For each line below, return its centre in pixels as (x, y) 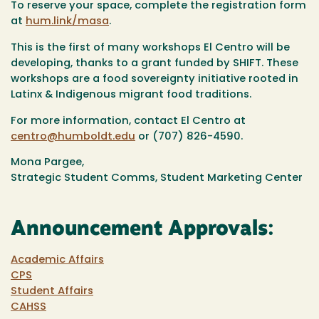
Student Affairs (52, 292)
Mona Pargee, (49, 163)
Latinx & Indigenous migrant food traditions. (131, 95)
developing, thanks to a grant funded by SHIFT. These (155, 63)
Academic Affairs (57, 261)
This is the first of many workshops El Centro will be (150, 48)
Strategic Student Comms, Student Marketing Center (157, 179)
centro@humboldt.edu (73, 137)
